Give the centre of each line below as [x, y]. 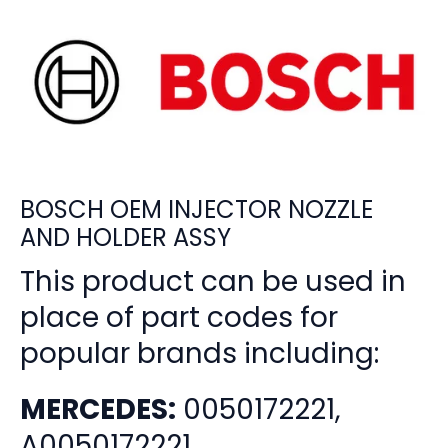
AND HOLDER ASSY [125, 238]
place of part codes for [179, 318]
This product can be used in [213, 282]
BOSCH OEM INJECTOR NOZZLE [196, 210]
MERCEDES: [98, 409]
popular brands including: [199, 354]
